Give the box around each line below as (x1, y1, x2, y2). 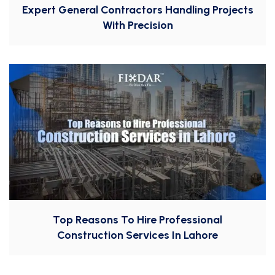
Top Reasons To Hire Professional (53, 213, 222, 227)
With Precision (102, 18, 173, 33)
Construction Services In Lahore (57, 228, 218, 242)
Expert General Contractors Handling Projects (21, 3, 254, 17)
